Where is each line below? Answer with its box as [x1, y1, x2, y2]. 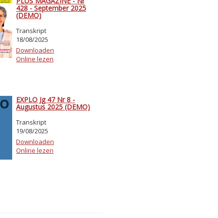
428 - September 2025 [16, 3, 86, 13]
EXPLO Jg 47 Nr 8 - [16, 94, 75, 104]
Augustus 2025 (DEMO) [16, 102, 90, 111]
